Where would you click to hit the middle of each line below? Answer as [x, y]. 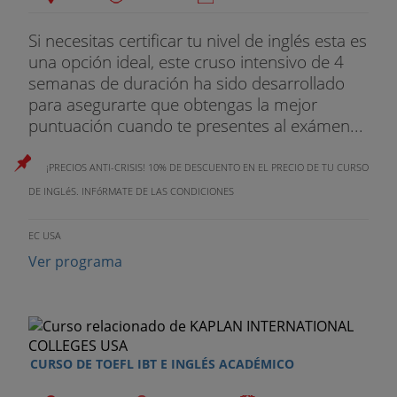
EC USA [45, 235]
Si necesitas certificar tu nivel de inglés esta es [198, 41]
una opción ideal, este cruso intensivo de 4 [186, 62]
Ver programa [75, 261]
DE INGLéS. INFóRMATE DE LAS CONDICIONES [131, 191]
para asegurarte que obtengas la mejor [173, 105]
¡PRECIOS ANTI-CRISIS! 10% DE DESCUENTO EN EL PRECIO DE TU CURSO [207, 167]
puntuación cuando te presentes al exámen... [196, 126]
